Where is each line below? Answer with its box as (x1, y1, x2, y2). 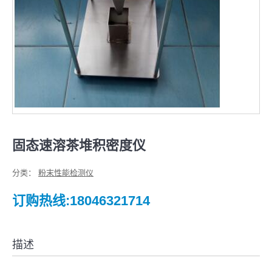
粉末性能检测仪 (38, 168, 93, 178)
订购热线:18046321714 (12, 193, 150, 209)
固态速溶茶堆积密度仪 (12, 138, 146, 154)
